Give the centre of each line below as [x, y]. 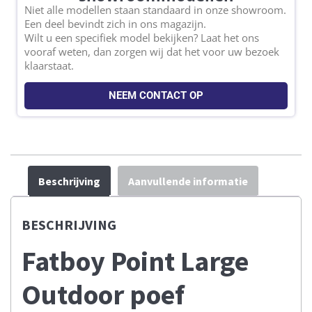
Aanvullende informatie [188, 181]
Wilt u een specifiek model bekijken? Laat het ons [142, 37]
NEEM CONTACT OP [156, 95]
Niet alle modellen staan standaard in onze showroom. [155, 9]
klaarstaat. [49, 65]
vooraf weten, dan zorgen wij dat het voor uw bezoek [152, 51]
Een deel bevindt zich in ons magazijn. [115, 23]
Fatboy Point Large [135, 261]
